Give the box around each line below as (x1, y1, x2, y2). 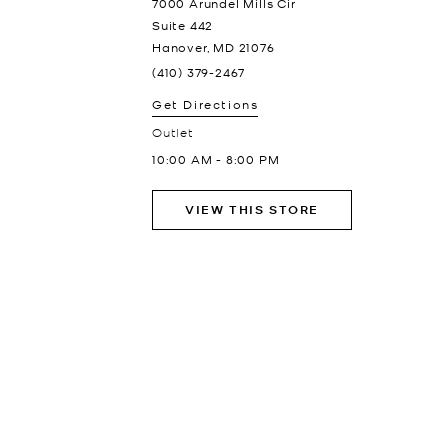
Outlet (152, 124, 194, 139)
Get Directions (152, 96, 259, 112)
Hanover (152, 39, 207, 55)
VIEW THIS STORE (185, 201, 319, 218)
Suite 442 (152, 17, 214, 33)
